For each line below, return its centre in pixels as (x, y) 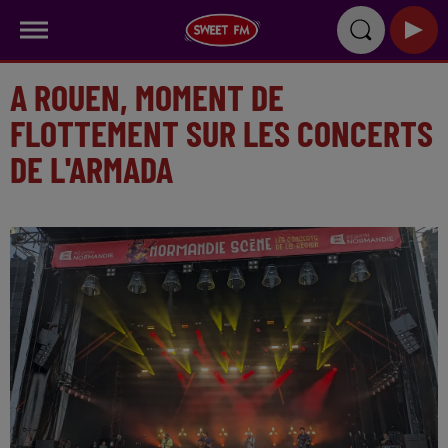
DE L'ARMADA (91, 168)
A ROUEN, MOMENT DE (147, 96)
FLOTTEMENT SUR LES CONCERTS (221, 132)
